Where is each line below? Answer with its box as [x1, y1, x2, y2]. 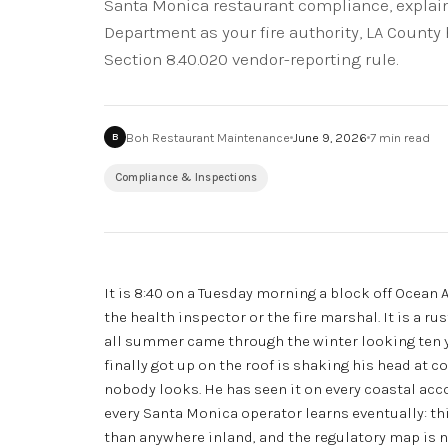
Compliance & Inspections [115, 171, 258, 184]
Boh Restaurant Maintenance [126, 129, 290, 145]
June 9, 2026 [293, 129, 367, 145]
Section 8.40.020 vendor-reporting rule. [104, 49, 398, 69]
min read [376, 129, 430, 145]
